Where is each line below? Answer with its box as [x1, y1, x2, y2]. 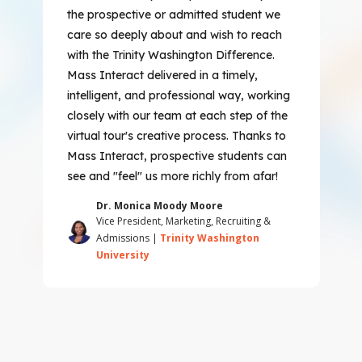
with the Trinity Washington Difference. [66, 48, 275, 62]
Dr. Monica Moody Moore [95, 199, 223, 213]
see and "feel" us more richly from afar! [66, 169, 278, 183]
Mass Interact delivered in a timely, [66, 68, 258, 82]
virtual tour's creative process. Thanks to [66, 128, 286, 143]
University [95, 248, 149, 262]
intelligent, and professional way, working [66, 88, 290, 103]
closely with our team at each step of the [66, 108, 288, 123]
